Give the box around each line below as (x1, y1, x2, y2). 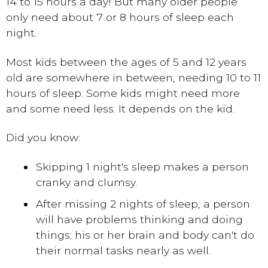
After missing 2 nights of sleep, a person (36, 197, 250, 210)
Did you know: (6, 131, 80, 144)
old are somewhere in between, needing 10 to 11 (6, 71, 261, 84)
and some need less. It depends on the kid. (6, 102, 234, 115)
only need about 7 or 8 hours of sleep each (6, 11, 234, 23)
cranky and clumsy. (36, 175, 137, 188)
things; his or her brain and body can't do (36, 228, 254, 241)
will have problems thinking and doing (36, 212, 243, 226)
